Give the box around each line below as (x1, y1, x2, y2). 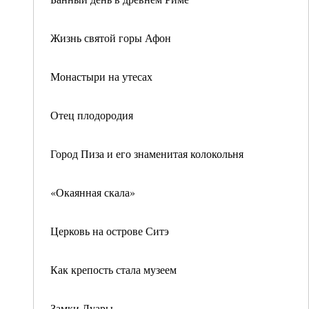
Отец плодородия (50, 108, 133, 122)
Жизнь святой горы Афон (50, 30, 171, 45)
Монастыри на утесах (50, 69, 152, 83)
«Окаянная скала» (50, 185, 135, 199)
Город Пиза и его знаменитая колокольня (50, 146, 243, 161)
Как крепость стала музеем (50, 262, 177, 277)
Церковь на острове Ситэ (50, 223, 169, 238)
